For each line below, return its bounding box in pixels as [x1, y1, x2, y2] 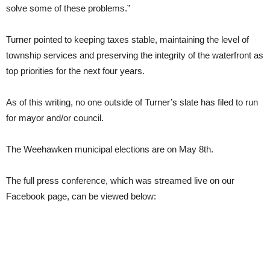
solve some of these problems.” [6, 2, 130, 13]
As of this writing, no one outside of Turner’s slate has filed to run [6, 96, 258, 107]
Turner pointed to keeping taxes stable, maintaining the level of [6, 34, 249, 45]
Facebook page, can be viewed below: [6, 190, 156, 201]
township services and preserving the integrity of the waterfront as [6, 49, 263, 60]
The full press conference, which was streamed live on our [6, 175, 234, 186]
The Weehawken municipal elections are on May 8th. [6, 143, 213, 154]
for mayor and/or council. [6, 112, 104, 123]
